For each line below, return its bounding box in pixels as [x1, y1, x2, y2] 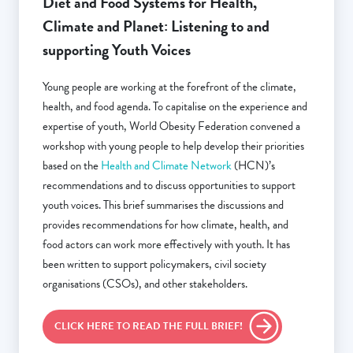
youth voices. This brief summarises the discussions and [43, 195, 284, 214]
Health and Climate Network [101, 156, 232, 174]
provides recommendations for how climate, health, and [43, 215, 288, 233]
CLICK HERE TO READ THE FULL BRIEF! [54, 318, 243, 334]
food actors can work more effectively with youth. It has [43, 235, 290, 253]
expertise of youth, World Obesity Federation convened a [43, 117, 300, 135]
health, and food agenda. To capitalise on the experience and [43, 97, 307, 115]
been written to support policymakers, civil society [43, 255, 266, 273]
